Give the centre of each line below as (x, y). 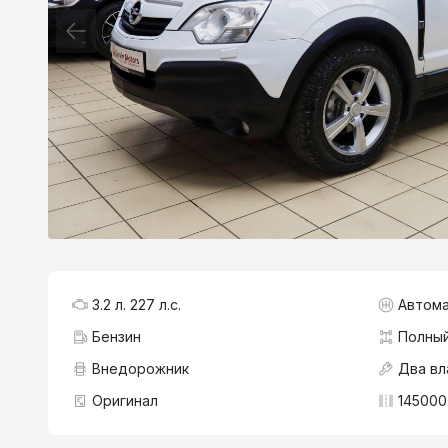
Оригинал (125, 400)
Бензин (116, 336)
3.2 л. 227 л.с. (136, 304)
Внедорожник (140, 368)
